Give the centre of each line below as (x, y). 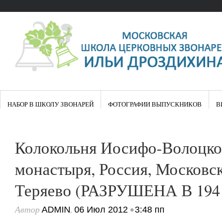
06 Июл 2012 (101, 210)
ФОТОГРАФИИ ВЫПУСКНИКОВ (155, 104)
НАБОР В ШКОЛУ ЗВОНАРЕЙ (51, 104)
